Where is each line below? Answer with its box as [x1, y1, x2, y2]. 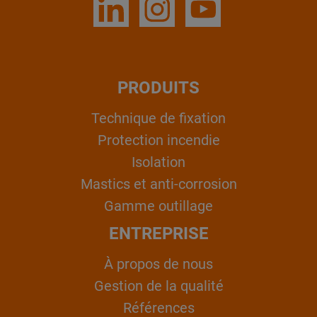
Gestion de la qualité [93, 277, 224, 295]
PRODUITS [117, 77, 200, 98]
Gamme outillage [104, 197, 213, 215]
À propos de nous [104, 255, 213, 273]
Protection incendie [97, 132, 220, 149]
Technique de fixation [91, 110, 226, 127]
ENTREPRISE [108, 223, 209, 243]
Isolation [132, 154, 185, 171]
